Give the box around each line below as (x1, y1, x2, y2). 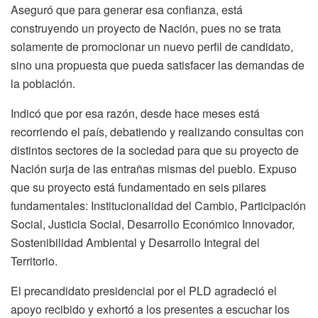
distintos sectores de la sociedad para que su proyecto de (11, 141, 299, 158)
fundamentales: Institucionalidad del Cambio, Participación (11, 197, 306, 214)
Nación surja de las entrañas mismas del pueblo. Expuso (11, 160, 297, 177)
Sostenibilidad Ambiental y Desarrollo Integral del (11, 234, 260, 251)
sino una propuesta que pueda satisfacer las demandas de (11, 56, 305, 73)
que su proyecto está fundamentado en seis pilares (11, 178, 266, 195)
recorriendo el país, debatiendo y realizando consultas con (11, 123, 304, 140)
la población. (11, 75, 75, 92)
